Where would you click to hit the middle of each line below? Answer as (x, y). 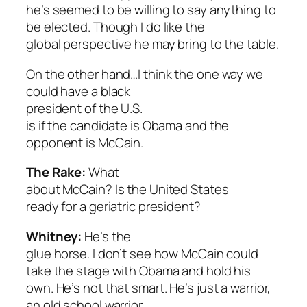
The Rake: (56, 172)
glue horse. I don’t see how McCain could (142, 253)
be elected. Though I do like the (115, 27)
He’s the (108, 236)
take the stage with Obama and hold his (139, 270)
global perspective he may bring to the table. (152, 44)
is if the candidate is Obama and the (128, 125)
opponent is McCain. (85, 142)
